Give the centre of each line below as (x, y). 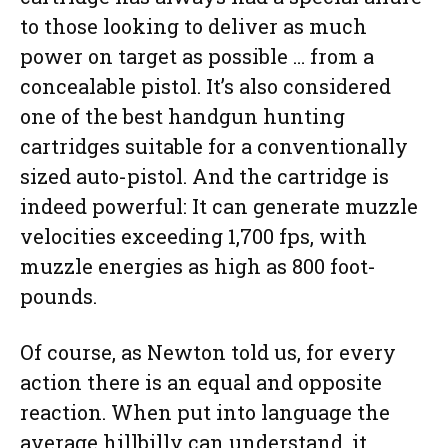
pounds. (58, 295)
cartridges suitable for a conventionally (214, 145)
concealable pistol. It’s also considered (205, 85)
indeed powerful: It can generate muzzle (219, 205)
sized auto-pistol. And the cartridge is (204, 175)
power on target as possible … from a (197, 55)
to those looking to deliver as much (193, 25)
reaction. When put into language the (205, 411)
